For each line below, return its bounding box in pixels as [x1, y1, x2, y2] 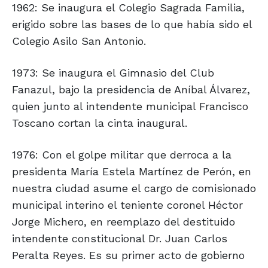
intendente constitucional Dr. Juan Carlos [12, 232, 227, 245]
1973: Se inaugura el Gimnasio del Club [12, 66, 214, 80]
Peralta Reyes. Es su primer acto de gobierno [12, 249, 245, 262]
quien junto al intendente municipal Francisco [12, 100, 248, 113]
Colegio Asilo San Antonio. [12, 35, 146, 48]
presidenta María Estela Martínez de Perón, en [12, 165, 251, 178]
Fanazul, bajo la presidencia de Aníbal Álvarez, [12, 83, 250, 96]
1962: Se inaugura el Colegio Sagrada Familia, [12, 1, 245, 14]
